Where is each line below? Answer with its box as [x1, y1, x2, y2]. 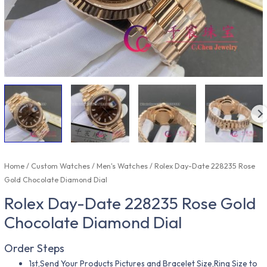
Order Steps [4, 241, 65, 256]
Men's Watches [97, 160, 148, 170]
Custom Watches [31, 160, 91, 170]
